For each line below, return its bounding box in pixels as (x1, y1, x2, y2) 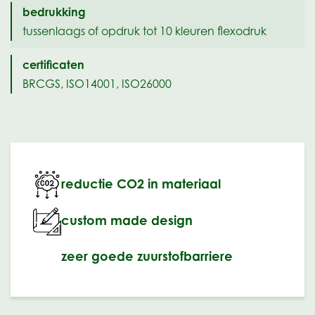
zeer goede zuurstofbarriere (61, 248, 233, 264)
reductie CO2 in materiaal (61, 175, 221, 191)
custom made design (61, 212, 193, 228)
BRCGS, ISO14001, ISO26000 (22, 77, 172, 91)
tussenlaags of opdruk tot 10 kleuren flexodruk (22, 24, 266, 39)
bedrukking (22, 4, 86, 19)
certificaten (22, 57, 84, 72)
